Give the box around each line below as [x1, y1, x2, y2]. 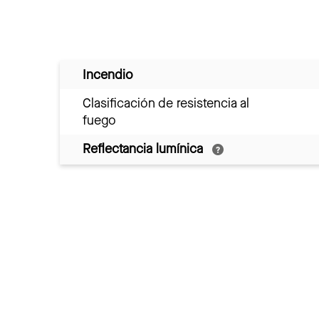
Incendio [83, 66, 133, 83]
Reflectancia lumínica [83, 140, 206, 157]
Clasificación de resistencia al [83, 94, 249, 112]
